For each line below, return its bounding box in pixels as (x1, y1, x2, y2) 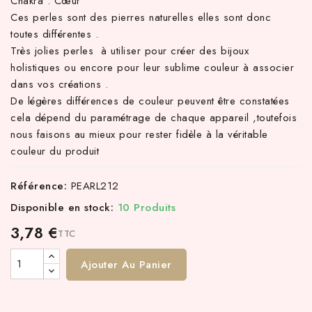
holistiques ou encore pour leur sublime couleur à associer (10, 60, 294, 75)
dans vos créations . (10, 77, 108, 92)
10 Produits (117, 200, 175, 215)
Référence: (10, 178, 67, 194)
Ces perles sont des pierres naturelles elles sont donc (10, 10, 271, 25)
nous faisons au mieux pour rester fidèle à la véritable (10, 127, 268, 142)
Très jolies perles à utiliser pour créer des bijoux (10, 43, 249, 58)
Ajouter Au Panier (81, 257, 172, 272)
